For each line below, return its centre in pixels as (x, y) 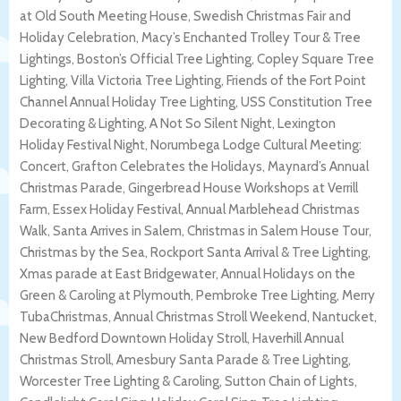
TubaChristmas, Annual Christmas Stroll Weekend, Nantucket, (198, 317)
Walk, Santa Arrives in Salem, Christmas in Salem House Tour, (196, 231)
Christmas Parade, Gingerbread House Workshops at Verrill (189, 188)
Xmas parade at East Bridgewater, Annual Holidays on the (188, 274)
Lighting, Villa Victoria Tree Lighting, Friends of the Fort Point (193, 81)
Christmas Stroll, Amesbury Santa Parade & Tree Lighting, (185, 360)
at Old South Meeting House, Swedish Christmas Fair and (185, 17)
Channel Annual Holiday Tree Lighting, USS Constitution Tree (196, 102)
